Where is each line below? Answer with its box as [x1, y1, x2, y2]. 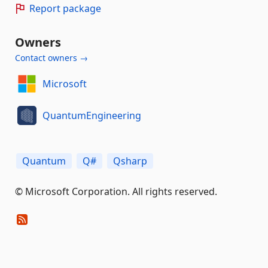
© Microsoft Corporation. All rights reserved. [15, 184, 217, 198]
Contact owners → [15, 51, 88, 63]
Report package [29, 1, 101, 15]
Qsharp [113, 154, 147, 167]
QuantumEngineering [42, 109, 141, 123]
